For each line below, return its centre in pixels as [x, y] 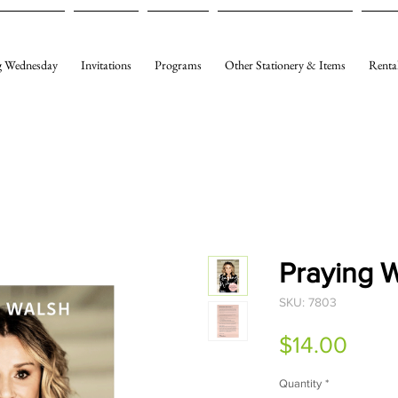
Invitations [106, 65]
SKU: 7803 [308, 302]
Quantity [300, 384]
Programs [178, 65]
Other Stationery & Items [285, 65]
